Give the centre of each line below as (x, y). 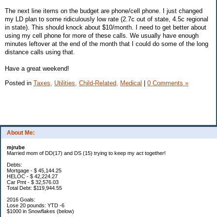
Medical (131, 83)
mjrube (16, 147)
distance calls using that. (40, 52)
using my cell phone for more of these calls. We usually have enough (102, 36)
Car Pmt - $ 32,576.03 (33, 182)
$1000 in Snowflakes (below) (40, 211)
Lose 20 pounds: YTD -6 (36, 205)
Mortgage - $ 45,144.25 (34, 170)
